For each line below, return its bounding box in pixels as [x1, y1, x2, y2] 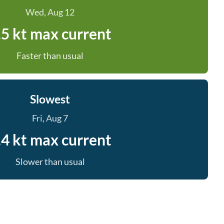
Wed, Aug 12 [25, 6, 74, 17]
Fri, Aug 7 [32, 112, 68, 123]
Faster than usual [16, 50, 83, 61]
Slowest [30, 92, 70, 106]
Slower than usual [15, 156, 85, 167]
